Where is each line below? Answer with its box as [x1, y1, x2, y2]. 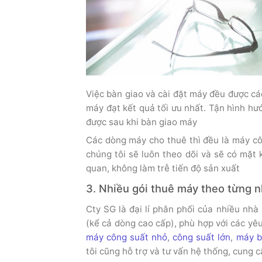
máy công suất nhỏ [86, 232, 168, 243]
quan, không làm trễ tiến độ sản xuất [86, 163, 240, 174]
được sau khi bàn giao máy [86, 116, 197, 127]
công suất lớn [173, 232, 231, 243]
